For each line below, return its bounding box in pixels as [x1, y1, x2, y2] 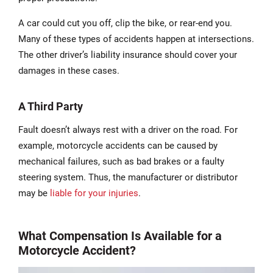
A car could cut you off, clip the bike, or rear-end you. [18, 17, 232, 29]
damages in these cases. [18, 65, 119, 76]
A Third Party [18, 99, 83, 113]
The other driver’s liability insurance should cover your [18, 49, 237, 60]
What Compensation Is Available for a [18, 228, 222, 243]
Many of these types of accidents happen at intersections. [18, 33, 254, 44]
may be [18, 187, 50, 199]
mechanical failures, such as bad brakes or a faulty [18, 155, 224, 167]
